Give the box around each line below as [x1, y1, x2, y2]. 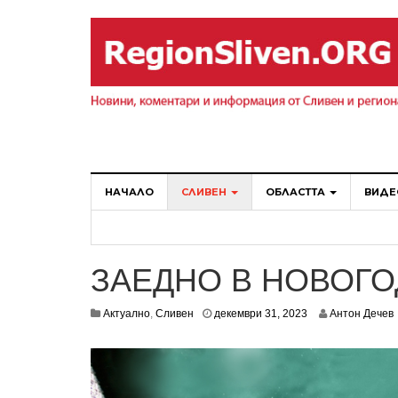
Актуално [103, 307, 150, 320]
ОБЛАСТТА [266, 186, 328, 198]
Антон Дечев [330, 307, 394, 320]
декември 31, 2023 [214, 307, 307, 320]
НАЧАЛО [105, 186, 154, 198]
